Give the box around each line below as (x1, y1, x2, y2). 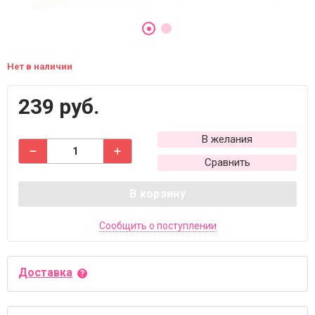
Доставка (18, 266, 72, 279)
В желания (202, 133, 252, 146)
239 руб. (18, 94, 99, 119)
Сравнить (204, 156, 250, 169)
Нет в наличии (7, 61, 72, 72)
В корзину (129, 187, 186, 200)
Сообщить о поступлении (98, 220, 217, 231)
